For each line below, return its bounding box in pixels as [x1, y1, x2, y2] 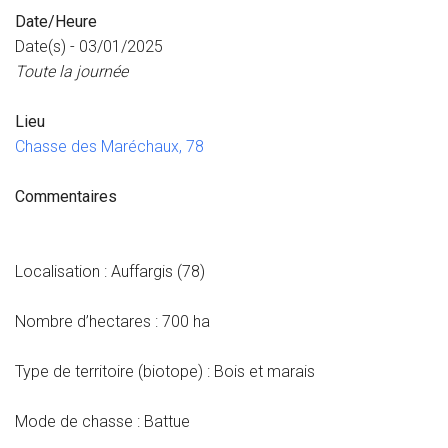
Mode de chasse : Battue [15, 412, 190, 431]
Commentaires [15, 187, 117, 206]
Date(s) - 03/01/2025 [15, 37, 163, 56]
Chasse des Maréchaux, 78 [15, 137, 204, 156]
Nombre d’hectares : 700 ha [15, 312, 210, 331]
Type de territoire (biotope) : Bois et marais [15, 362, 315, 381]
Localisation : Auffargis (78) [15, 262, 205, 281]
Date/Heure [15, 12, 97, 31]
